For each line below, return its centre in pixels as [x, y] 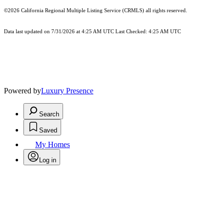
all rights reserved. [166, 11]
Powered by [22, 91]
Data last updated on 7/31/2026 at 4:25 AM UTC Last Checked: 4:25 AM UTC [92, 32]
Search [49, 114]
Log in [48, 160]
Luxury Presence [67, 91]
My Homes [53, 145]
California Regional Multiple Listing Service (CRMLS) [83, 11]
